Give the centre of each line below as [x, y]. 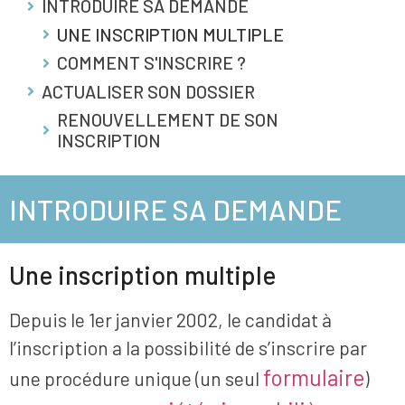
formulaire [314, 377]
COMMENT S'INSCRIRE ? [151, 62]
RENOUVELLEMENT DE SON [168, 119]
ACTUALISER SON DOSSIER [148, 91]
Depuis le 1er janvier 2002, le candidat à [170, 319]
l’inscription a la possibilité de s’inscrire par [188, 347]
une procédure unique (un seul [136, 378]
